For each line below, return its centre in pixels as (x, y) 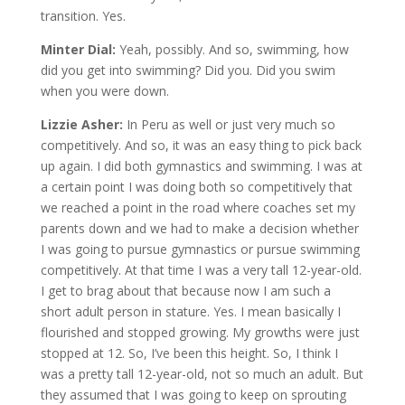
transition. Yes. (83, 15)
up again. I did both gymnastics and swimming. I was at (201, 165)
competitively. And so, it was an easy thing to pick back (201, 145)
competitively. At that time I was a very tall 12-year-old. (201, 269)
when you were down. (104, 90)
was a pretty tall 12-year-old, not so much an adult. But (202, 373)
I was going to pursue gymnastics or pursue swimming (200, 249)
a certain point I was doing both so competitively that (196, 186)
